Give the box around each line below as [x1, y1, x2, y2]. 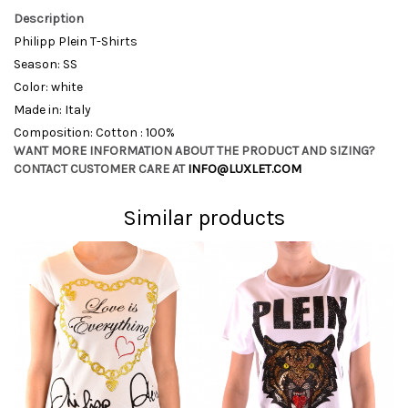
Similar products [123, 205, 285, 230]
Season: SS [14, 56, 77, 72]
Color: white [14, 79, 83, 95]
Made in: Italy [14, 102, 91, 117]
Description [14, 11, 84, 26]
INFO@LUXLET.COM [188, 161, 301, 177]
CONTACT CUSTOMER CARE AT [14, 161, 188, 177]
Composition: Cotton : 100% [14, 125, 175, 140]
